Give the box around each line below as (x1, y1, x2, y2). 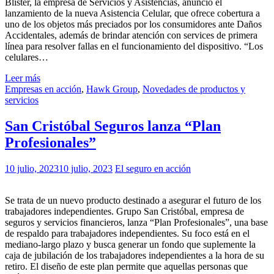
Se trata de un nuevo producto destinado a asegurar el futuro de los (5, 194, 261, 206)
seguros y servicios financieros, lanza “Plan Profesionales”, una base (5, 217, 268, 228)
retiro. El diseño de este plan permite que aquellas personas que (5, 261, 248, 272)
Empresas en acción (5, 83, 81, 94)
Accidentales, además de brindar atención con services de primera (5, 29, 257, 40)
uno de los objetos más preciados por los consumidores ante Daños (5, 18, 262, 29)
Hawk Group (86, 83, 138, 94)
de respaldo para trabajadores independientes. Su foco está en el (5, 228, 250, 239)
